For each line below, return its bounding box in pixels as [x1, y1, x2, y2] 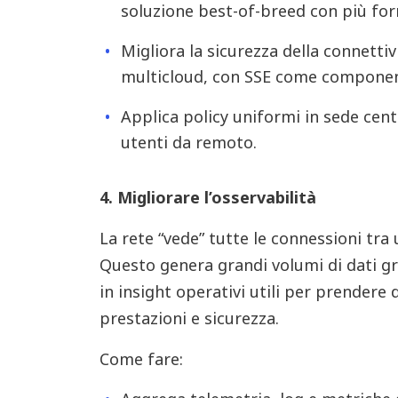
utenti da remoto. [120, 131, 257, 153]
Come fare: [99, 348, 183, 370]
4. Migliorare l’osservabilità [99, 187, 316, 208]
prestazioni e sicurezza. [99, 307, 279, 329]
